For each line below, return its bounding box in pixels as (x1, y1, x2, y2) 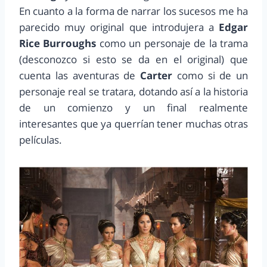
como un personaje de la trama (96, 36, 249, 51)
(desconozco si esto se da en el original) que (19, 52, 248, 67)
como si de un (172, 69, 248, 83)
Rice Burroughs (19, 36, 97, 51)
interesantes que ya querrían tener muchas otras (19, 117, 248, 131)
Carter (135, 69, 172, 83)
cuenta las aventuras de (19, 69, 136, 83)
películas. (19, 133, 62, 147)
